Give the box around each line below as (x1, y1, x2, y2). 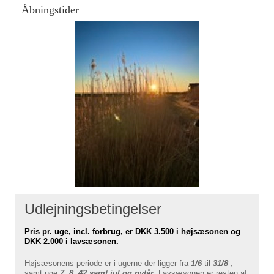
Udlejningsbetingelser (24, 201, 161, 218)
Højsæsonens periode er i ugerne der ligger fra (24, 259, 188, 268)
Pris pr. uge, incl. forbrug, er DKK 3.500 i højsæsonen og (24, 227, 240, 237)
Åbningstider (21, 4, 79, 17)
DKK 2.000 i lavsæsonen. (24, 237, 119, 246)
